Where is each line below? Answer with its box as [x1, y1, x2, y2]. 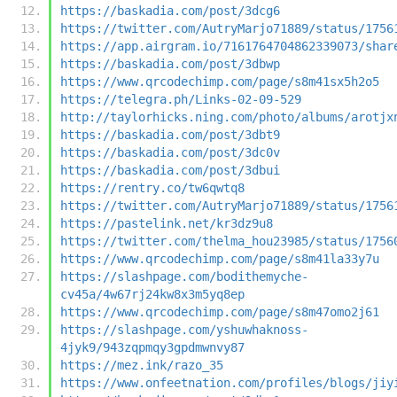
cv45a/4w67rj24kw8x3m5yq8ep [60, 286, 245, 301]
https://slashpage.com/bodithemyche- [60, 269, 308, 284]
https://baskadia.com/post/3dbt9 [60, 127, 280, 142]
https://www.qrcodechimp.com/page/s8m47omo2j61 [60, 304, 379, 319]
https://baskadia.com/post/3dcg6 [60, 3, 280, 18]
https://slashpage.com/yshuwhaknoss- [60, 322, 308, 337]
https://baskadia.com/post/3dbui [60, 162, 280, 177]
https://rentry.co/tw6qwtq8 [60, 180, 245, 195]
